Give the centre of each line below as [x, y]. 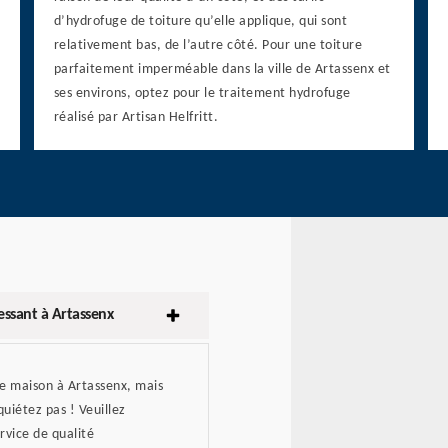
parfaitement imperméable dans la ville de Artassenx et [222, 70]
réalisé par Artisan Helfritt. [136, 118]
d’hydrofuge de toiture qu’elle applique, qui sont [200, 22]
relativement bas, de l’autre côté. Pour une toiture [208, 46]
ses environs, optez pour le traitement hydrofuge [202, 94]
